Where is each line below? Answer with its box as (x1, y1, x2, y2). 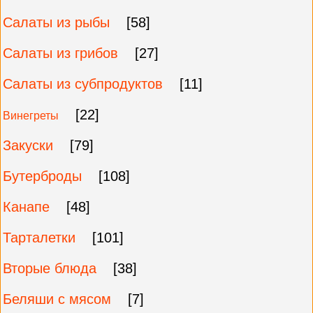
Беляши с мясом (3, 291, 111, 307)
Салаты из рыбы (3, 15, 110, 30)
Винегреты (3, 110, 59, 122)
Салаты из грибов (3, 45, 118, 61)
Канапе (3, 199, 50, 214)
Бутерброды (3, 168, 82, 184)
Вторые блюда (3, 261, 96, 276)
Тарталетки (3, 230, 75, 245)
